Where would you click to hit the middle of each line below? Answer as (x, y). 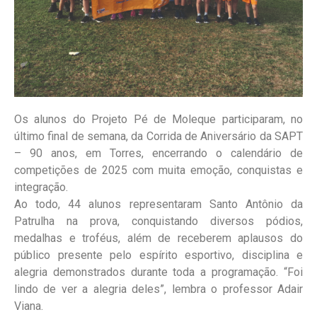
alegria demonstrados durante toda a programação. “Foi (158, 272)
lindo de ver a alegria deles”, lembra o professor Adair (158, 289)
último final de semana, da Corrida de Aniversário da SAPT (158, 136)
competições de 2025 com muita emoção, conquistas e (158, 170)
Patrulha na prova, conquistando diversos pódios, (158, 221)
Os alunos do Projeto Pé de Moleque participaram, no (158, 119)
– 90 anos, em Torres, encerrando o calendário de (158, 153)
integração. (41, 187)
